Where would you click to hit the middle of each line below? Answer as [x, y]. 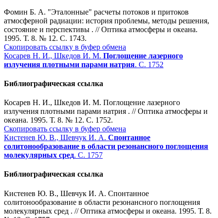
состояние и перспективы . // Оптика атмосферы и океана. [101, 29]
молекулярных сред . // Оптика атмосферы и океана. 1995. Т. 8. [108, 211]
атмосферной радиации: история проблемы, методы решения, [107, 20]
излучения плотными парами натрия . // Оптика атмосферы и [106, 111]
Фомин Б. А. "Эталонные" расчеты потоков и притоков [96, 12]
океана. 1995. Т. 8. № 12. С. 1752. [58, 120]
